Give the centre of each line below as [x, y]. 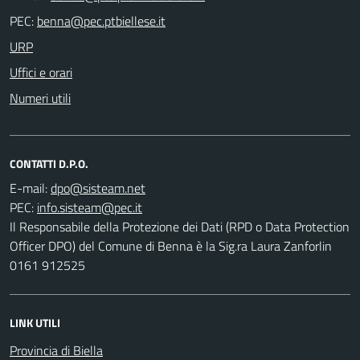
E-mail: [29, 188]
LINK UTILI [35, 322]
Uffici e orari [41, 72]
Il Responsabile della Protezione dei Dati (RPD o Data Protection [180, 226]
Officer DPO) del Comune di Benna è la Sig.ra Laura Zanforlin [171, 245]
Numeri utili [40, 98]
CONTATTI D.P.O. [49, 163]
